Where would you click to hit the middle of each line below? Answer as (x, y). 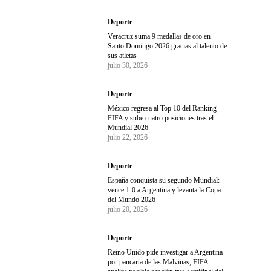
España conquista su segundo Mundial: (164, 180)
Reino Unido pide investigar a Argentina (165, 252)
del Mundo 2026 (132, 199)
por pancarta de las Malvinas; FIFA (158, 262)
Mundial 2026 (128, 127)
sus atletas (122, 55)
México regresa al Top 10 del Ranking (162, 108)
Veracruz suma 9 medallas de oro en (159, 36)
